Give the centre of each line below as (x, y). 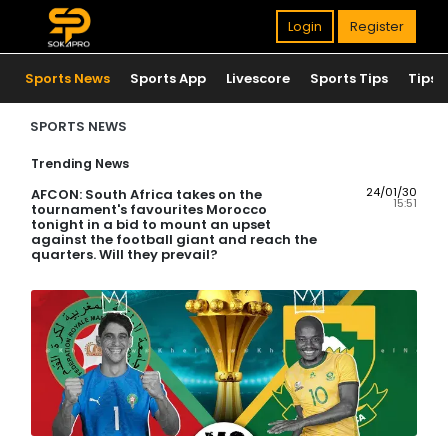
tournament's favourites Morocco (149, 209)
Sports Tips (349, 78)
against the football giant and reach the (174, 239)
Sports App (168, 78)
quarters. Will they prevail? (124, 254)
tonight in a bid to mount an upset (151, 224)
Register (377, 26)
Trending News (80, 163)
